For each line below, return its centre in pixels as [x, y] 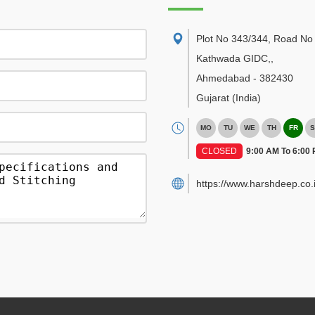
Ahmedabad [223, 78]
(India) [246, 98]
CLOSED [219, 151]
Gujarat [213, 98]
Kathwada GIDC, [233, 58]
